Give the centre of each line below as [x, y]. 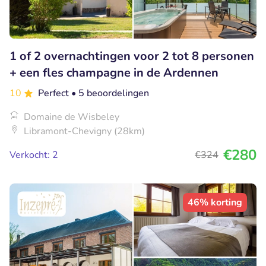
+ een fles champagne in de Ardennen [114, 72]
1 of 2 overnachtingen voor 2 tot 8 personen [132, 56]
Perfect [55, 93]
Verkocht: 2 [34, 155]
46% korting [215, 202]
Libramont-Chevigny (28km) [84, 131]
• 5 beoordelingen [110, 93]
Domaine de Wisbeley [72, 117]
